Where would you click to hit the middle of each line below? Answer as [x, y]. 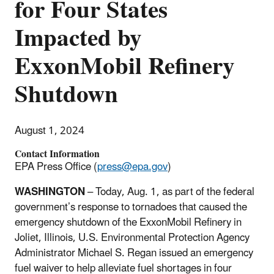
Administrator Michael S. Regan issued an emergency [134, 253]
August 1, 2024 [50, 131]
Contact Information [57, 154]
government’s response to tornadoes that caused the [131, 207]
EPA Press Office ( [56, 167]
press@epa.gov [132, 167]
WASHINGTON [50, 192]
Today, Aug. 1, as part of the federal [174, 192]
